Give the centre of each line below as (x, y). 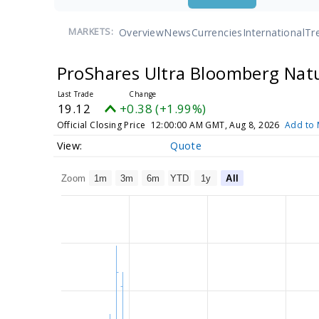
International (274, 32)
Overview (142, 32)
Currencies (217, 32)
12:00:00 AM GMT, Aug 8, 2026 (215, 125)
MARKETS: (91, 32)
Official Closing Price (101, 125)
